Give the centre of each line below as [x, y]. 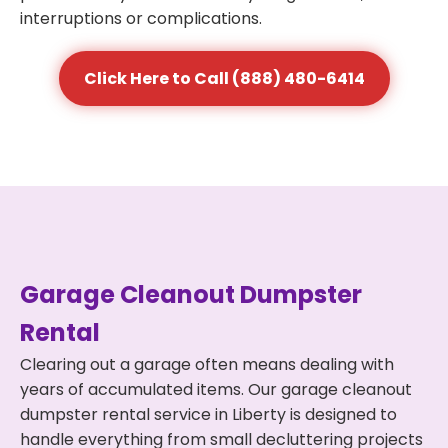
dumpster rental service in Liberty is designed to [208, 414]
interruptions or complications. [141, 18]
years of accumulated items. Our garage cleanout [216, 389]
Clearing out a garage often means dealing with [207, 364]
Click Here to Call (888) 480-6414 [224, 78]
